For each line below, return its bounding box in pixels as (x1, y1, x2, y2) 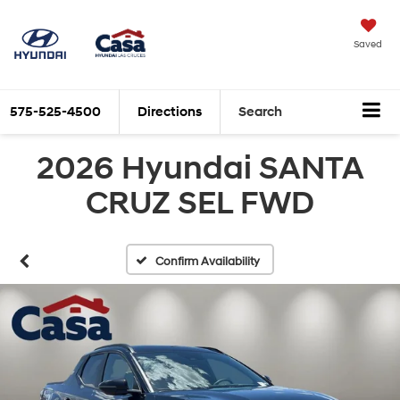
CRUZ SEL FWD (86, 184, 314, 224)
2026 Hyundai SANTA (36, 149, 364, 189)
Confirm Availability (155, 254, 261, 270)
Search (238, 104, 282, 121)
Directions (137, 104, 202, 121)
